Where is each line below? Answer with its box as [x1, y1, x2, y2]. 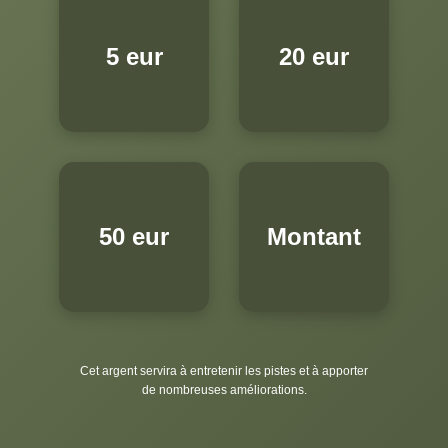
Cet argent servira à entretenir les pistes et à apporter [80, 363, 368, 378]
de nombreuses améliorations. [141, 382, 307, 397]
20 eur [279, 42, 349, 70]
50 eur [99, 222, 169, 250]
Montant [267, 222, 361, 250]
